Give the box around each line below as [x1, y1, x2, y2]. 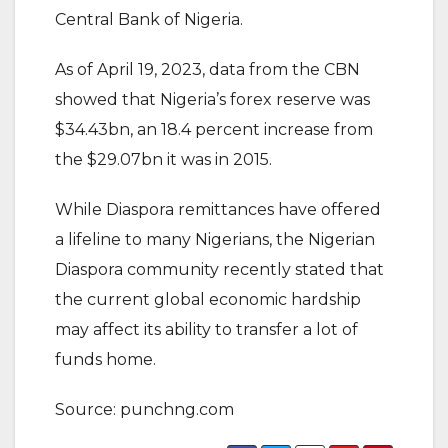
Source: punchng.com [55, 400, 238, 419]
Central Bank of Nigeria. [55, 10, 247, 29]
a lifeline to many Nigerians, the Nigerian [55, 230, 375, 249]
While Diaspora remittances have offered [55, 200, 381, 219]
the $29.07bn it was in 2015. [55, 150, 276, 169]
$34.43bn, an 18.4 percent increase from [55, 120, 373, 139]
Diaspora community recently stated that [55, 260, 384, 279]
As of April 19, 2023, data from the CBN [55, 60, 360, 79]
